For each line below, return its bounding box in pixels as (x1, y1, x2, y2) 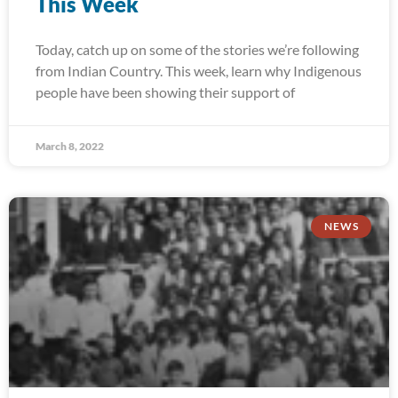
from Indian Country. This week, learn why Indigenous (36, 62, 362, 79)
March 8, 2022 (36, 139, 104, 153)
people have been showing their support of (36, 84, 295, 100)
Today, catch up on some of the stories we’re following (36, 41, 359, 58)
